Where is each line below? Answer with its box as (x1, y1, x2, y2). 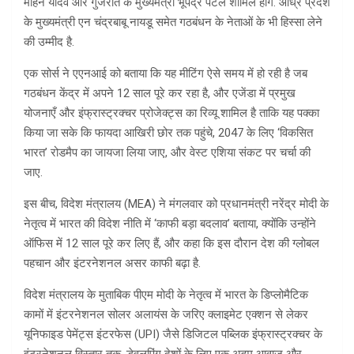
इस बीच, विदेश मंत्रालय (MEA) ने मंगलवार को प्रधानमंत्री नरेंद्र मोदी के (24, 197, 329, 212)
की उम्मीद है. (24, 35, 74, 50)
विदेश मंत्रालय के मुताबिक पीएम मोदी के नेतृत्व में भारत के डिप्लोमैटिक (24, 288, 308, 303)
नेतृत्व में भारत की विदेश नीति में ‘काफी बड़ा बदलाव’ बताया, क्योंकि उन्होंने (24, 217, 316, 232)
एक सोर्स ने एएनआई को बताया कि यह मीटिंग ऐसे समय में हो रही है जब (24, 66, 307, 81)
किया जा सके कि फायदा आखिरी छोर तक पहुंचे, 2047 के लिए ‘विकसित (24, 126, 313, 141)
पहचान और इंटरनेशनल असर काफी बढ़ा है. (24, 256, 201, 271)
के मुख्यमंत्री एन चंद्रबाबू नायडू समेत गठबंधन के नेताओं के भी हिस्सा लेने (24, 15, 322, 30)
